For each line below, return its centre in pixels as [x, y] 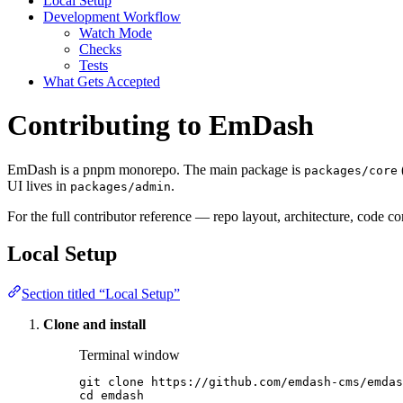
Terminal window [130, 355]
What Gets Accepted [102, 81]
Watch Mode [116, 32]
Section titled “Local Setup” [101, 294]
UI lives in [39, 185]
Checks [100, 49]
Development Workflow [112, 16]
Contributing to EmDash [161, 125]
